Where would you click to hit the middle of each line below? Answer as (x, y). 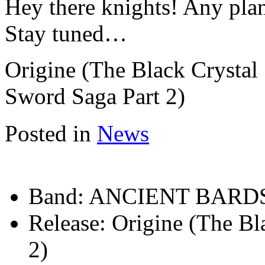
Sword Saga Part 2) (95, 96)
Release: (67, 223)
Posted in (48, 134)
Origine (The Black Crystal (131, 70)
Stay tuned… (66, 34)
